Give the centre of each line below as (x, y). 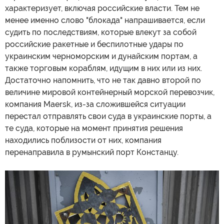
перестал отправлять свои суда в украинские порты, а (108, 116)
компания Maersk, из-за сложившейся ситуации (95, 104)
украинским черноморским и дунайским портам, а (101, 56)
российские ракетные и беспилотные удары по (94, 44)
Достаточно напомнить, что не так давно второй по (103, 80)
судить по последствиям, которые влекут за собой (101, 32)
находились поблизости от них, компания (83, 140)
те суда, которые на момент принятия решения (94, 128)
